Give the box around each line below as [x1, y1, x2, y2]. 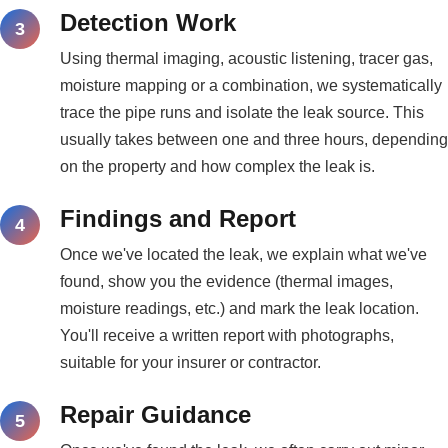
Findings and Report [60, 205, 296, 233]
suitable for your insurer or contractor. [60, 354, 321, 372]
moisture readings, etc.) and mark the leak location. [60, 300, 419, 318]
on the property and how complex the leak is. [60, 158, 375, 176]
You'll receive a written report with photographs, [60, 327, 394, 345]
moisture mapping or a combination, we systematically [60, 77, 442, 95]
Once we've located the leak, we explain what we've [60, 246, 427, 264]
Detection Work [60, 9, 236, 37]
